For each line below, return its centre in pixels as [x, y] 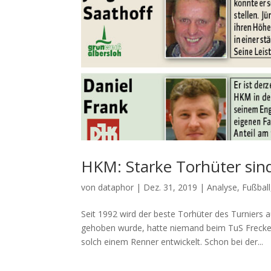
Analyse [222, 188]
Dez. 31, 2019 [171, 188]
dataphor [116, 188]
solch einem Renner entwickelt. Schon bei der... [172, 242]
